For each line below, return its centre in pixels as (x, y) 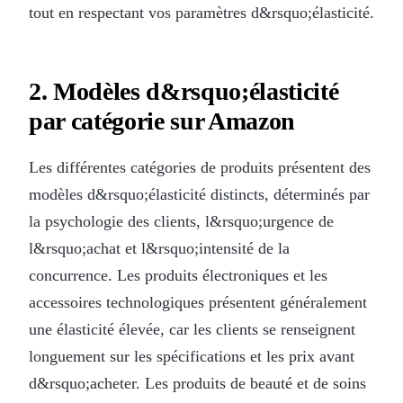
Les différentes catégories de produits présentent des (200, 167)
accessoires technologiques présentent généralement (198, 302)
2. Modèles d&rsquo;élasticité (184, 91)
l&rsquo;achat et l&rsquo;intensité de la (159, 248)
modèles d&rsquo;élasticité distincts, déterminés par (199, 194)
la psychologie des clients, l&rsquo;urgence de (181, 221)
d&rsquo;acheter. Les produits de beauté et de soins (197, 383)
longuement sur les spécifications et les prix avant (192, 356)
